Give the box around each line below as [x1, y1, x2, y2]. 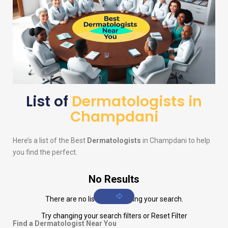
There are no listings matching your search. [45, 195, 183, 204]
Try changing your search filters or [41, 212, 151, 220]
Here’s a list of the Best [13, 136, 87, 145]
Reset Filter [151, 212, 187, 220]
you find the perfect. [13, 148, 77, 157]
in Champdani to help [141, 136, 210, 145]
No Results [89, 173, 139, 186]
